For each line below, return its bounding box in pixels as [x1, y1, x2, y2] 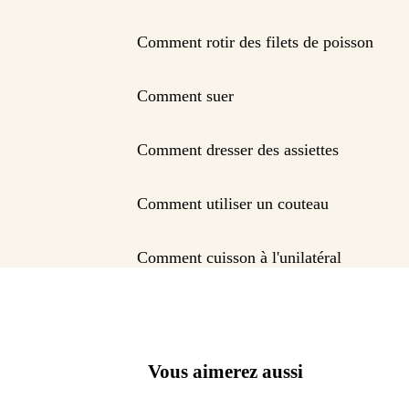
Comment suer [137, 87, 234, 106]
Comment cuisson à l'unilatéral [137, 248, 341, 267]
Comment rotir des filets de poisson [137, 33, 373, 52]
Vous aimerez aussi [148, 360, 303, 383]
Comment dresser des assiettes [137, 141, 339, 160]
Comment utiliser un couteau [137, 194, 329, 214]
